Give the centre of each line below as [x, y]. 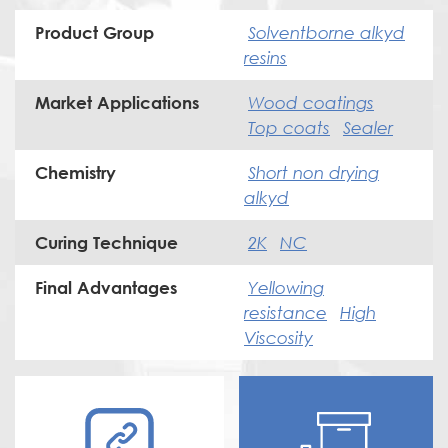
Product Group [94, 33]
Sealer [368, 128]
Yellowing [286, 288]
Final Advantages [106, 288]
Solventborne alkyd [326, 33]
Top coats [289, 128]
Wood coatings [311, 103]
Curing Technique [106, 243]
